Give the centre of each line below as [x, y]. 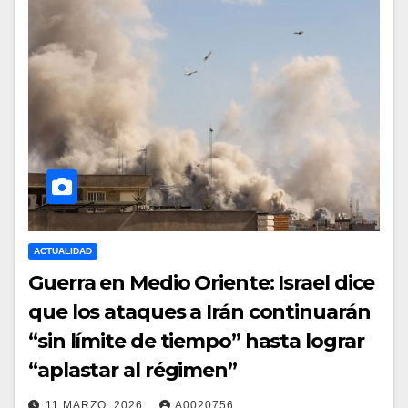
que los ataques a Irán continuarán [199, 312]
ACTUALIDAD [63, 251]
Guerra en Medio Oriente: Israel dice [202, 283]
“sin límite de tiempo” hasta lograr [196, 342]
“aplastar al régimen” [133, 371]
